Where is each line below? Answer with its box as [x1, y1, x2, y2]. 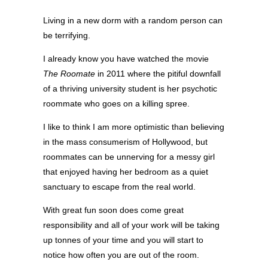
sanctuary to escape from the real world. [43, 182, 196, 192]
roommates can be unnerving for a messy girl [43, 152, 215, 162]
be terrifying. [43, 30, 90, 40]
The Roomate [43, 68, 95, 78]
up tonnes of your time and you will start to [43, 235, 203, 245]
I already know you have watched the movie [43, 53, 209, 63]
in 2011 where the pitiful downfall [95, 68, 221, 78]
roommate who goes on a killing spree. [43, 98, 190, 108]
